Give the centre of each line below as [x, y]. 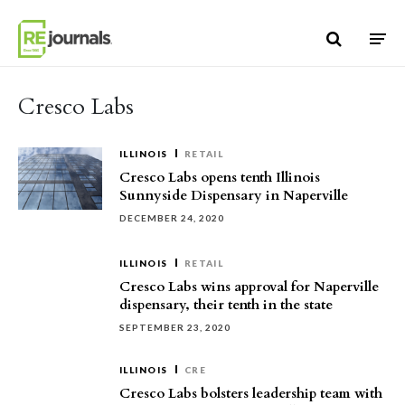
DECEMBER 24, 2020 [172, 218]
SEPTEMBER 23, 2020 [175, 327]
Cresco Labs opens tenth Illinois [220, 177]
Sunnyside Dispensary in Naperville [234, 195]
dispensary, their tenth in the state [226, 305]
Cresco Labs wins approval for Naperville [249, 287]
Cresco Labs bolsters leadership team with [251, 393]
